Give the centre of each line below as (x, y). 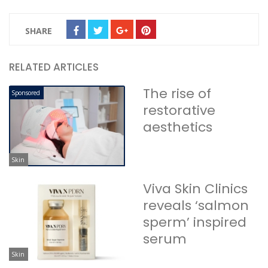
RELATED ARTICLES (54, 67)
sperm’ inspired (195, 223)
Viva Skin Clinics (195, 189)
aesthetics (178, 127)
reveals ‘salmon (196, 206)
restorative (179, 110)
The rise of (177, 93)
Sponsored (26, 92)
